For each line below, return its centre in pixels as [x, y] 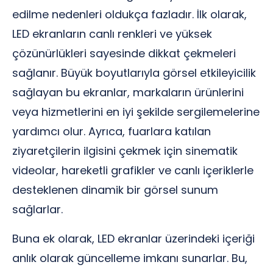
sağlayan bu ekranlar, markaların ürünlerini [128, 92]
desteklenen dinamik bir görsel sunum [115, 190]
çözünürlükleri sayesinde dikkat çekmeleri [124, 53]
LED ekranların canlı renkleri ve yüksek [112, 34]
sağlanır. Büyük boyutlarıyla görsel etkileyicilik [134, 73]
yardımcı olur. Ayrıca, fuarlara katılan [112, 131]
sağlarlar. [37, 209]
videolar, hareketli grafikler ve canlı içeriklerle [133, 170]
